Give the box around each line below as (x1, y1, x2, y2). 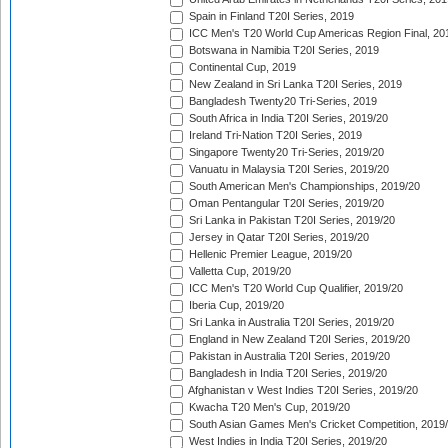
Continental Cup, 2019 (186, 61, 296, 74)
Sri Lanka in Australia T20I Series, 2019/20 (186, 316, 394, 329)
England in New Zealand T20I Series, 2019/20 (186, 333, 410, 346)
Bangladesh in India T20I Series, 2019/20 (186, 367, 387, 380)
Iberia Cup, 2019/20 (186, 299, 284, 312)
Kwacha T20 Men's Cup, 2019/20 (186, 401, 350, 414)
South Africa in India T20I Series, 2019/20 (186, 112, 388, 125)
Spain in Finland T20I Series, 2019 (186, 10, 354, 23)
